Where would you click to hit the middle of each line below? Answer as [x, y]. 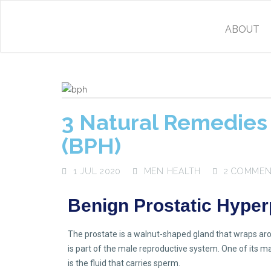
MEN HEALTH [172, 171]
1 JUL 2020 [97, 171]
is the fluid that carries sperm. [124, 263]
